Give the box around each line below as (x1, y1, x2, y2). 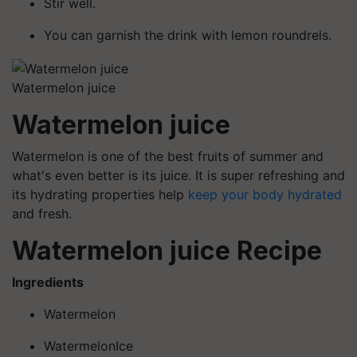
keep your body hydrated (188, 186, 342, 202)
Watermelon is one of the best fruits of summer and (12, 147, 324, 164)
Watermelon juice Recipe (12, 234, 322, 266)
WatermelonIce (44, 337, 133, 354)
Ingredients (12, 273, 84, 290)
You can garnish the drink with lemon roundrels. (44, 26, 331, 43)
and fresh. (12, 205, 72, 222)
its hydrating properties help (12, 186, 188, 202)
